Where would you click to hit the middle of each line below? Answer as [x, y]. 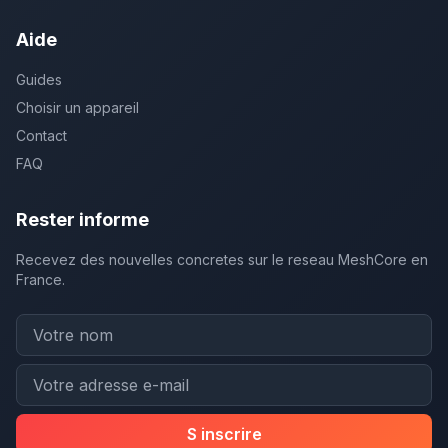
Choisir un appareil [77, 107]
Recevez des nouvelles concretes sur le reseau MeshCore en [222, 259]
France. [40, 279]
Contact [41, 135]
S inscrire [224, 434]
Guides [39, 79]
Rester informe [82, 219]
